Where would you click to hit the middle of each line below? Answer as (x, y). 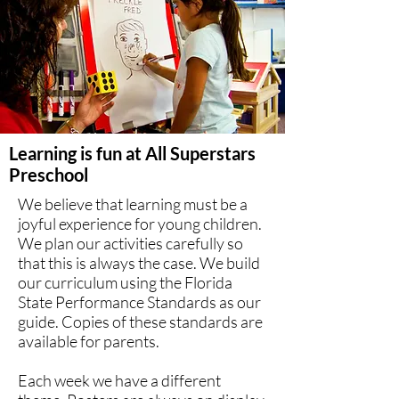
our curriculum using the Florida (125, 282)
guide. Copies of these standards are (140, 322)
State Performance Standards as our (139, 302)
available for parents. (89, 341)
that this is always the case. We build (139, 263)
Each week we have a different (119, 380)
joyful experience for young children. (140, 224)
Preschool (49, 175)
